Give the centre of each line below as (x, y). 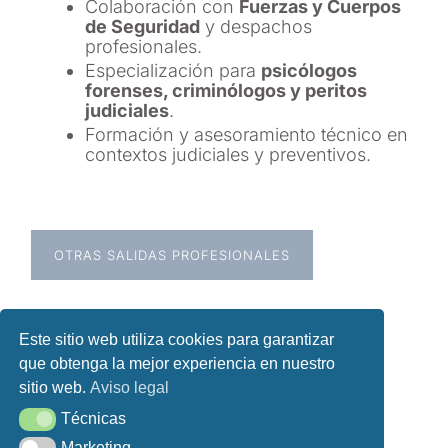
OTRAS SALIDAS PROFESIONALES (172, 255)
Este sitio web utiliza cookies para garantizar (177, 340)
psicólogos (309, 70)
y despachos (256, 26)
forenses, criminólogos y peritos (226, 90)
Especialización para (173, 70)
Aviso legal (130, 388)
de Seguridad (143, 26)
